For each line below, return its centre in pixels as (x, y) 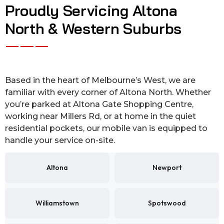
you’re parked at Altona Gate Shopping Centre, (99, 104)
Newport (167, 168)
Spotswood (167, 203)
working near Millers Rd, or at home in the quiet (100, 116)
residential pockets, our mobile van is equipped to (106, 128)
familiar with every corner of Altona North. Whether (108, 92)
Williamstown (57, 203)
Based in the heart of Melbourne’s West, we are (100, 80)
